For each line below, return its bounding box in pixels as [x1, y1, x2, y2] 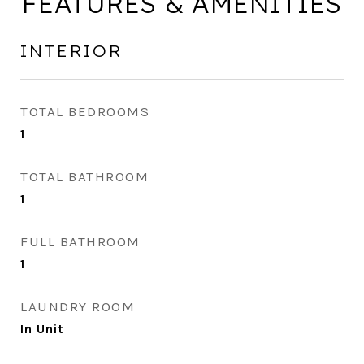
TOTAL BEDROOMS [20, 103, 149, 119]
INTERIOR [20, 40, 123, 61]
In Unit [20, 321, 64, 336]
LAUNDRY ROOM [20, 298, 135, 314]
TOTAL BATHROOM [20, 168, 149, 184]
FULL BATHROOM [20, 233, 141, 249]
